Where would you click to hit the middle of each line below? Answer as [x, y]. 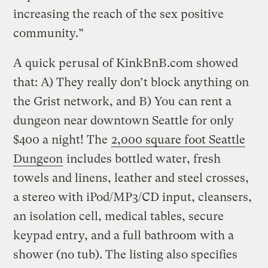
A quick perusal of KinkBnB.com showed [126, 63]
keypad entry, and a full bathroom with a [124, 235]
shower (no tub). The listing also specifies [126, 254]
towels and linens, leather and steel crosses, [131, 178]
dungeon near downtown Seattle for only [124, 120]
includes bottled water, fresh [142, 159]
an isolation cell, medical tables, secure [119, 216]
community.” [49, 33]
